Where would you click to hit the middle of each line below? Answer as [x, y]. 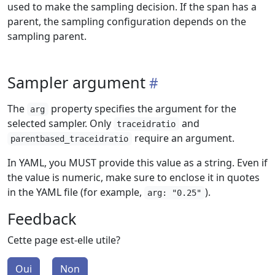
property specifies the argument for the [142, 109]
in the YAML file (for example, [76, 192]
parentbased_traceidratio [70, 139]
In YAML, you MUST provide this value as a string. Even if [137, 163]
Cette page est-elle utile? [64, 240]
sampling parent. [47, 36]
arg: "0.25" [175, 193]
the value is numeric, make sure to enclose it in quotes [134, 177]
